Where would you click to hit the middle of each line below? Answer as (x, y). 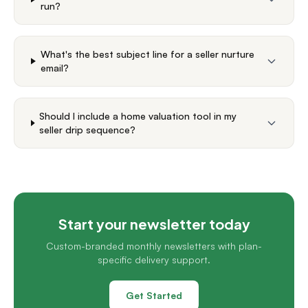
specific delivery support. (154, 260)
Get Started (154, 295)
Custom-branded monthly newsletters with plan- (154, 246)
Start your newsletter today (154, 224)
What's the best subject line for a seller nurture (147, 54)
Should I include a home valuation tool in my (138, 116)
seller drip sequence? (88, 130)
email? (54, 68)
